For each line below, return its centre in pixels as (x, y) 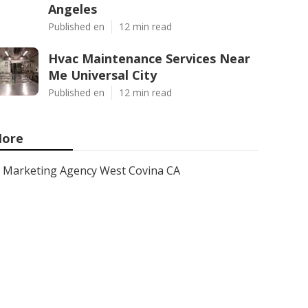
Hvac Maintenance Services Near (149, 58)
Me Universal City (102, 75)
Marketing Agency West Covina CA (91, 170)
